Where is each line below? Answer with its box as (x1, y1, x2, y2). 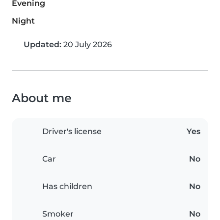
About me (12, 91, 72, 106)
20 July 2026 (61, 40, 112, 50)
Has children (42, 182, 92, 192)
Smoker (42, 209, 74, 219)
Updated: (24, 40, 61, 50)
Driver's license (42, 127, 102, 137)
